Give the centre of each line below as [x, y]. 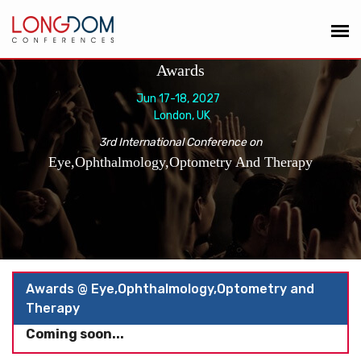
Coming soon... [75, 334]
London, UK [180, 116]
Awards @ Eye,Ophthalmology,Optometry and [170, 289]
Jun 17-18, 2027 [180, 99]
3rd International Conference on [180, 142]
